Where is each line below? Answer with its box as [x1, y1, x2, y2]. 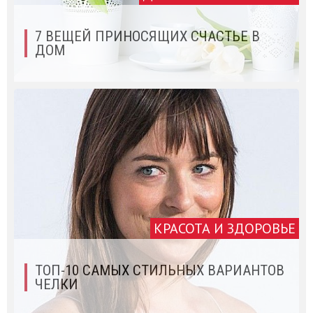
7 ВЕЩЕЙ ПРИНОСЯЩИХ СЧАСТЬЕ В [35, 27, 260, 45]
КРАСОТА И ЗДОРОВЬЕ [154, 219, 296, 238]
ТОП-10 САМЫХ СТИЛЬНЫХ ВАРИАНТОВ [35, 261, 284, 279]
